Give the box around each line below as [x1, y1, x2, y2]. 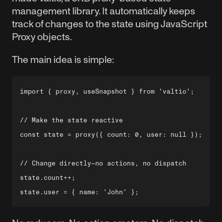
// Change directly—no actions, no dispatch [20, 160, 186, 167]
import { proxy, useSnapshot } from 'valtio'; [20, 88, 194, 95]
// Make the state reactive [20, 116, 123, 124]
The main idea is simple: [12, 54, 114, 65]
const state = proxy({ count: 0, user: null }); [20, 131, 202, 138]
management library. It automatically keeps [12, 5, 195, 16]
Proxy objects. [12, 31, 72, 42]
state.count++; [20, 174, 75, 181]
